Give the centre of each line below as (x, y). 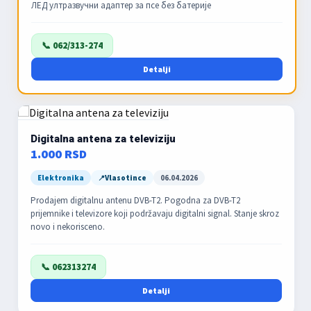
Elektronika (61, 178)
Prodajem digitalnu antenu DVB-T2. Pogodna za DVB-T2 (135, 200)
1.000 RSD (59, 154)
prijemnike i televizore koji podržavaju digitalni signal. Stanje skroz (155, 213)
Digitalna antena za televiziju (103, 139)
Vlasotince (126, 178)
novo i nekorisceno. (68, 227)
